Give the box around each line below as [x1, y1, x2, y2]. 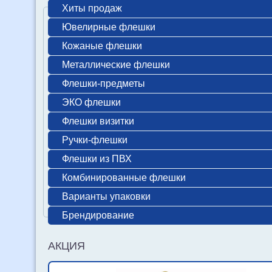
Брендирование [61, 209, 134, 220]
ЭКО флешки [61, 97, 121, 107]
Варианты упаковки [61, 191, 151, 202]
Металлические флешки [61, 59, 170, 70]
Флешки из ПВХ [61, 153, 132, 164]
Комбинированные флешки [61, 172, 186, 183]
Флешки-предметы [61, 78, 145, 89]
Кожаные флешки [61, 40, 142, 51]
